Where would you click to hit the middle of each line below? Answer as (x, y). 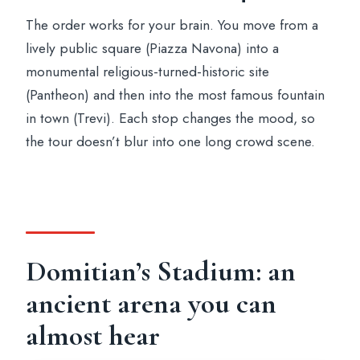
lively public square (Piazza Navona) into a (153, 49)
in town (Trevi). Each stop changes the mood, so (171, 119)
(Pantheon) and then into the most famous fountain (176, 95)
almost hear (93, 336)
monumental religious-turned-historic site (148, 72)
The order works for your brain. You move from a (172, 25)
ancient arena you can (151, 304)
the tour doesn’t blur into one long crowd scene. (171, 142)
